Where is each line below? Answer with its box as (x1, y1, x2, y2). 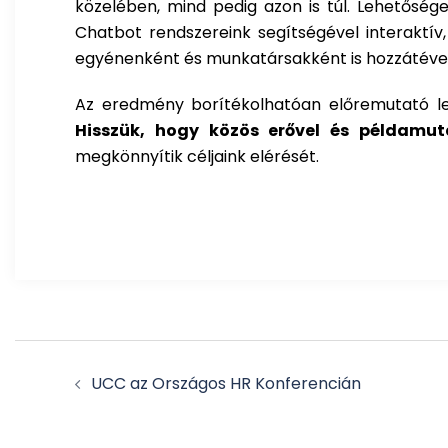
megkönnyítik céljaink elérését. (75, 144, 319, 168)
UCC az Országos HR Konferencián (91, 371, 361, 395)
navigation (14, 379, 229, 433)
